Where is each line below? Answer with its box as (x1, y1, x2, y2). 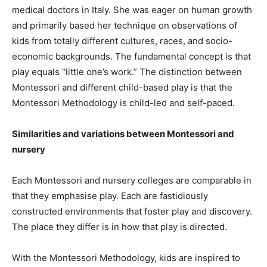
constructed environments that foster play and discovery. (12, 206, 252, 218)
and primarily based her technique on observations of (12, 20, 237, 32)
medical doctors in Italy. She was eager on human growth (12, 4, 252, 16)
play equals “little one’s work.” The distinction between (12, 66, 242, 78)
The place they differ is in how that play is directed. (12, 221, 227, 233)
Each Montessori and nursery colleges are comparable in (12, 175, 252, 187)
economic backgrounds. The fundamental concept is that (12, 51, 251, 63)
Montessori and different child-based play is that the (12, 82, 232, 94)
